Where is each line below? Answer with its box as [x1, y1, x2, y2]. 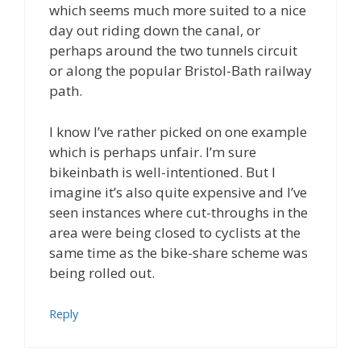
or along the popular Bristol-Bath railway [49, 61, 312, 81]
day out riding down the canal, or [49, 21, 260, 40]
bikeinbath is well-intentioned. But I [49, 162, 276, 181]
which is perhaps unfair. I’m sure [49, 142, 256, 161]
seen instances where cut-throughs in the [49, 202, 308, 222]
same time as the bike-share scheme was [49, 243, 308, 262]
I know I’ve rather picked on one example [49, 122, 307, 141]
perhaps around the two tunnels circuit [49, 41, 297, 60]
